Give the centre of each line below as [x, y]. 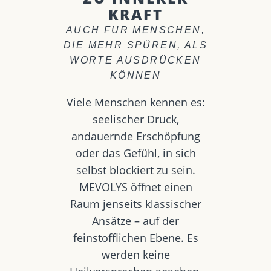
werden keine [135, 255]
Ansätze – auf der [135, 221]
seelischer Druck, [135, 119]
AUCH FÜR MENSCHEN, [135, 30]
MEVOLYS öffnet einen [135, 187]
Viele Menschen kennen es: [135, 102]
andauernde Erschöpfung [135, 136]
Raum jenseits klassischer [135, 204]
